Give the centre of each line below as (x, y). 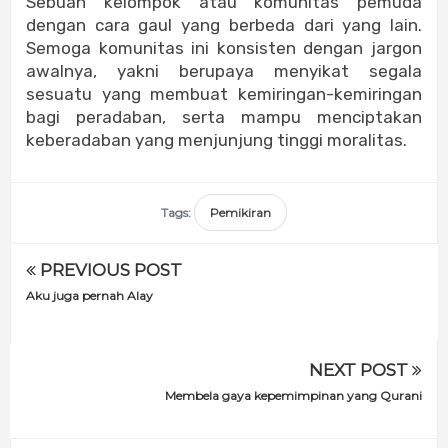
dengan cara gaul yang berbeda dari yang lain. (224, 25)
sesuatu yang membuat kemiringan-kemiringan (224, 94)
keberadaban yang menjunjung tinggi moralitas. (216, 140)
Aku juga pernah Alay (89, 296)
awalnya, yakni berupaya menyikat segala (224, 71)
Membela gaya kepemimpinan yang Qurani (293, 395)
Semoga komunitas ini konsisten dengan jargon (224, 48)
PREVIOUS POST (109, 270)
